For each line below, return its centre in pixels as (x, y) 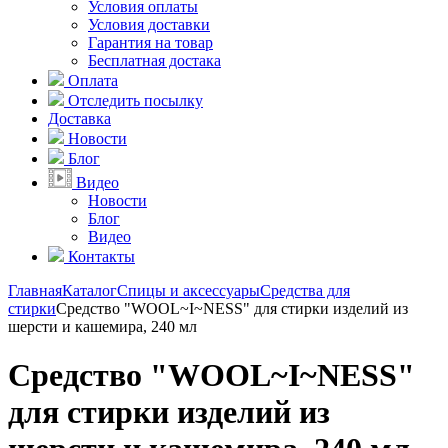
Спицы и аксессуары (188, 290)
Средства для (305, 290)
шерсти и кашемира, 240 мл (102, 326)
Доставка (79, 118)
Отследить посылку (135, 100)
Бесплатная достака (154, 60)
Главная (35, 290)
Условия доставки (149, 24)
